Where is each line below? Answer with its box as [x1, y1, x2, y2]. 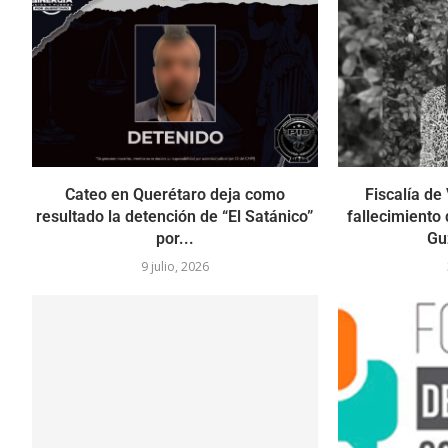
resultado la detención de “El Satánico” [36, 207, 314, 227]
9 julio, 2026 [140, 258, 209, 276]
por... [155, 229, 194, 249]
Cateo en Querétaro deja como [64, 185, 285, 205]
